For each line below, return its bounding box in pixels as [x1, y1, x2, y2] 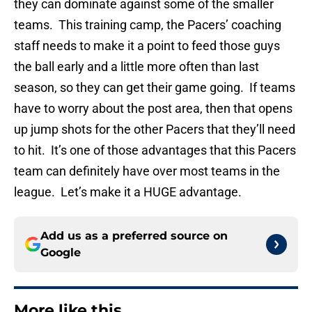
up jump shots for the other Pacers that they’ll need [14, 122, 295, 137]
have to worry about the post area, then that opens [14, 101, 292, 116]
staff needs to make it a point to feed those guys [14, 38, 280, 54]
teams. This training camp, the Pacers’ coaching [14, 17, 281, 33]
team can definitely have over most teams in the [14, 164, 280, 179]
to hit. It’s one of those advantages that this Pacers [14, 143, 296, 158]
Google [40, 246, 81, 260]
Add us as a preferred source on [40, 229, 228, 243]
